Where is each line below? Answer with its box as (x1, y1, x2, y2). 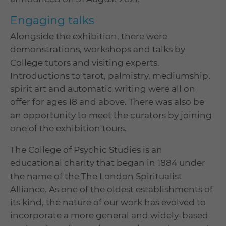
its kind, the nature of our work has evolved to (10, 197, 206, 208)
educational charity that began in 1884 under (10, 158, 205, 168)
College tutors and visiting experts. (10, 58, 159, 68)
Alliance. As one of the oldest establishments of (10, 184, 213, 195)
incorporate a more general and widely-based (10, 210, 208, 221)
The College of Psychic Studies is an (10, 145, 162, 155)
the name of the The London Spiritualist (10, 171, 182, 182)
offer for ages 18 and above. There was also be (10, 97, 204, 107)
